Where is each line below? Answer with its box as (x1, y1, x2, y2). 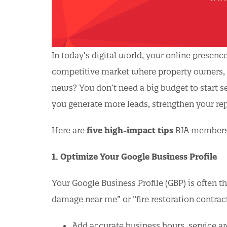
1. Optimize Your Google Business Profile (52, 151, 217, 162)
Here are (52, 125, 87, 135)
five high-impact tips (87, 125, 173, 135)
